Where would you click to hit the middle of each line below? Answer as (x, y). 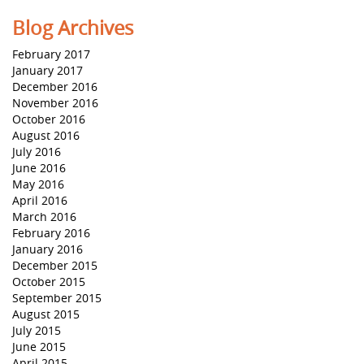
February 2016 (51, 233)
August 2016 (46, 135)
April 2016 (40, 200)
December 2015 (55, 265)
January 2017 (48, 70)
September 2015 (57, 298)
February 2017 (51, 54)
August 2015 (46, 314)
